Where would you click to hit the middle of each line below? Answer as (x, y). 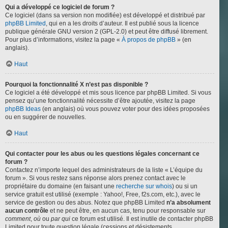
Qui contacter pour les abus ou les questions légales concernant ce (102, 154)
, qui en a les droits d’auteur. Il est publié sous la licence (122, 24)
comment (18, 219)
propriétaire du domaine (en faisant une (61, 187)
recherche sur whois (144, 187)
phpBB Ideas (23, 109)
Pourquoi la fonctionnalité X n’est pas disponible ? (77, 85)
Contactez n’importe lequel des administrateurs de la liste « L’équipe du (104, 170)
